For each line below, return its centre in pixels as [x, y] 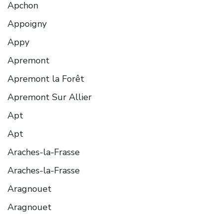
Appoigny [27, 24]
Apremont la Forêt [46, 79]
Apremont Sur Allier [50, 97]
